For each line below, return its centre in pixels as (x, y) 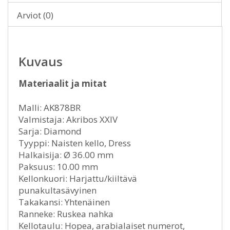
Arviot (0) (35, 15)
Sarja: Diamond (50, 131)
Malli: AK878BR (50, 107)
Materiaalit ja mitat (63, 83)
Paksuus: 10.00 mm (58, 166)
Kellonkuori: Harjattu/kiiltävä (78, 178)
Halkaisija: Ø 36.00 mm (66, 155)
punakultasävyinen (57, 190)
